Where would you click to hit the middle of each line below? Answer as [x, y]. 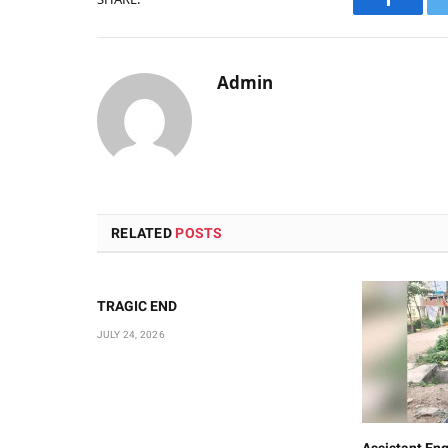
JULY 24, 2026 [131, 335]
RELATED [143, 233]
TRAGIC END [138, 306]
